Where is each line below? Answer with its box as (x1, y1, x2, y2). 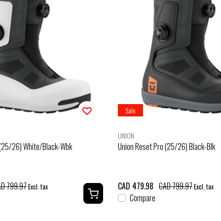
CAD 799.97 (159, 180, 192, 192)
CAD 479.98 (118, 180, 153, 192)
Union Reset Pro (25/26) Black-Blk (118, 140, 215, 152)
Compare (130, 191, 155, 204)
